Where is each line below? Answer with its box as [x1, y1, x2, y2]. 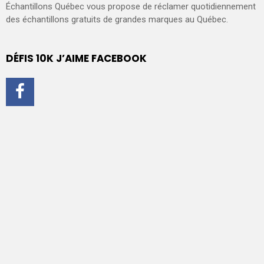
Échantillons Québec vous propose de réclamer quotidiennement [6, 1, 256, 12]
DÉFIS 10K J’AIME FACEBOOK [6, 51, 147, 66]
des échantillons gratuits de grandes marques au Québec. [6, 14, 228, 25]
